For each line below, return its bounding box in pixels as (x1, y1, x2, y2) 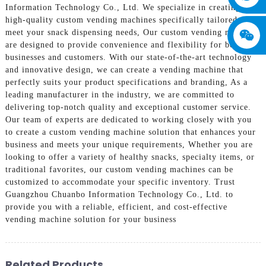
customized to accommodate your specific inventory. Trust (5, 178, 235, 187)
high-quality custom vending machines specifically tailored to (5, 15, 248, 25)
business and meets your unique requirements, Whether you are (5, 140, 253, 150)
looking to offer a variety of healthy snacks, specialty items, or (5, 153, 255, 162)
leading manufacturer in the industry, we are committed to (5, 90, 235, 100)
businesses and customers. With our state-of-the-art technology (5, 53, 252, 62)
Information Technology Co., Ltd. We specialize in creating (5, 3, 240, 12)
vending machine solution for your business (5, 215, 176, 224)
